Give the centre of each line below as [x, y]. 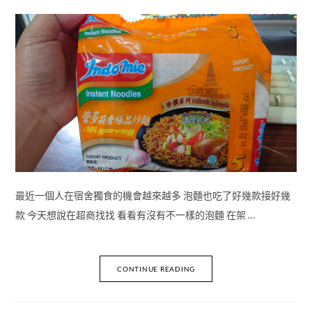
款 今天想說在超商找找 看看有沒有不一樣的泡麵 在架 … [135, 215]
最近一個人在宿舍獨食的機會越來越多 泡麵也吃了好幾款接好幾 [153, 195]
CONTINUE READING [156, 269]
